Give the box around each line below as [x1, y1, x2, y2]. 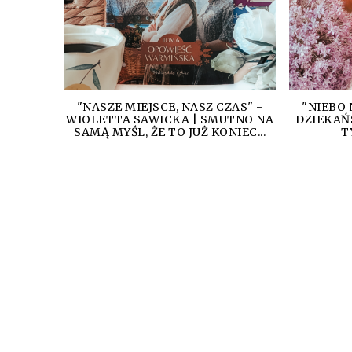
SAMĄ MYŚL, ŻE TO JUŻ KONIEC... [74, 124, 266, 139]
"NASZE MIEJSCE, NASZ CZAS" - [76, 99, 263, 114]
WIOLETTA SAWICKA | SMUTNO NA [66, 112, 274, 126]
